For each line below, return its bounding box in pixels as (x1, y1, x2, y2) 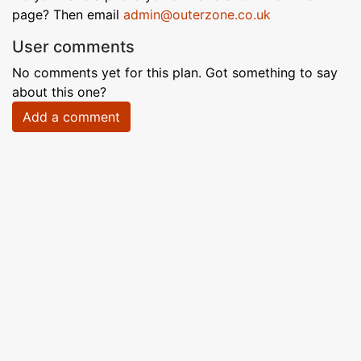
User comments (12, 37, 135, 56)
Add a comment (23, 109, 120, 125)
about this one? (12, 84, 106, 100)
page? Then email (12, 6, 123, 23)
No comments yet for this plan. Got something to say (12, 64, 338, 81)
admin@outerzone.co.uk (123, 6, 271, 23)
